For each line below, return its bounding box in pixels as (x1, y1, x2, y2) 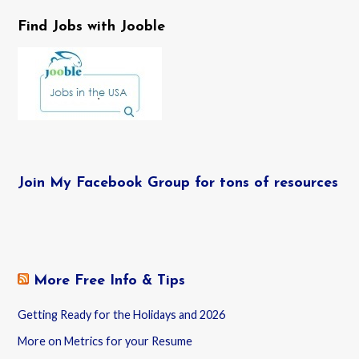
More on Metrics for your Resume (18, 333, 193, 348)
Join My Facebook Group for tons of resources (18, 175, 339, 192)
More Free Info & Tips (34, 273, 186, 289)
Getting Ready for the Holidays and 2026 (18, 307, 226, 321)
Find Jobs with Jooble (18, 19, 166, 35)
